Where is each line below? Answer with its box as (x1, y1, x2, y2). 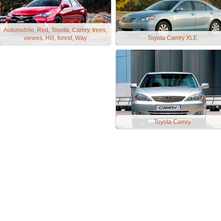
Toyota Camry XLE (147, 35, 197, 41)
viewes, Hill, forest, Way (24, 35, 87, 41)
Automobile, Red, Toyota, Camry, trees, (3, 27, 107, 34)
